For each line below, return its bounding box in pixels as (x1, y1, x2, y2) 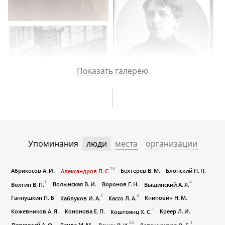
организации (145, 138, 197, 150)
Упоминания (28, 138, 78, 150)
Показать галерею (77, 65, 148, 77)
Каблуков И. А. (60, 194, 100, 202)
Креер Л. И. (159, 207, 190, 215)
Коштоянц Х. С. (110, 207, 152, 215)
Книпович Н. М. (144, 194, 187, 202)
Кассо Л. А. (108, 194, 137, 202)
